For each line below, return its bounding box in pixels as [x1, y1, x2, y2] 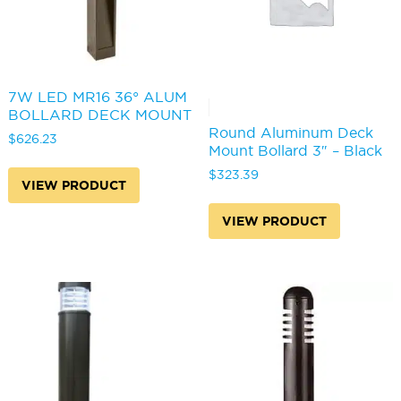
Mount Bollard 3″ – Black [208, 142, 382, 159]
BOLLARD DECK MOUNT [7, 107, 192, 124]
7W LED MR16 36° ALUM [7, 89, 187, 106]
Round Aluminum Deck [208, 124, 373, 141]
